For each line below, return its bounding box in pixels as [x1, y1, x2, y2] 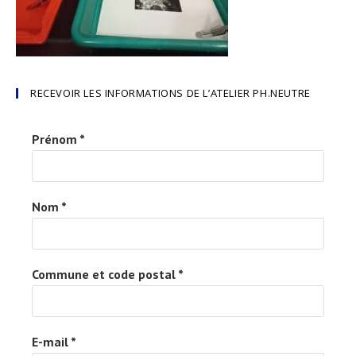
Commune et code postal [32, 266, 178, 282]
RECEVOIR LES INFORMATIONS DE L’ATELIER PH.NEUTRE [30, 86, 311, 100]
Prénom [32, 131, 79, 147]
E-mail [32, 334, 71, 350]
